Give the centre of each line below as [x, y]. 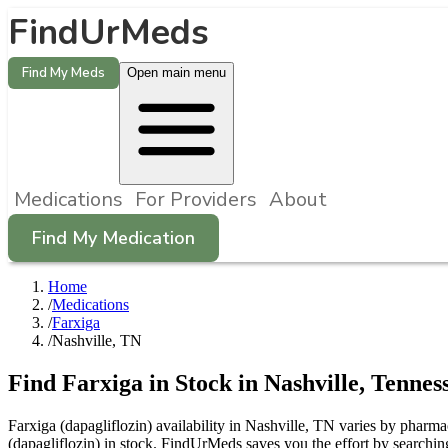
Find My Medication [113, 238]
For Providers [196, 199]
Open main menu [176, 72]
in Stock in [203, 382]
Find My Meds [63, 73]
